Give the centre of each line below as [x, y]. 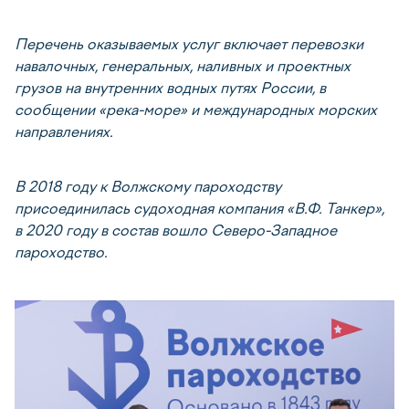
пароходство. [61, 252]
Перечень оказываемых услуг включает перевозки [189, 44]
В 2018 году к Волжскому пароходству [148, 187]
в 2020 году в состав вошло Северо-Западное [176, 231]
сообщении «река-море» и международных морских [196, 110]
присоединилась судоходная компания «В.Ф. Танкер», [199, 209]
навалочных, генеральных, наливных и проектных [183, 66]
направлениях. [64, 132]
